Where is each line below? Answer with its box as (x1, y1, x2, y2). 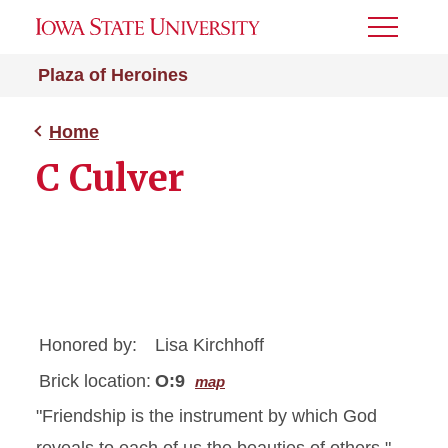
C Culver (36, 156, 184, 201)
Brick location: (39, 371, 151, 391)
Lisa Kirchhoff (155, 335, 264, 355)
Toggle (368, 25, 422, 42)
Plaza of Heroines (38, 65, 188, 85)
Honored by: (39, 335, 137, 355)
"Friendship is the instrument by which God (36, 406, 377, 426)
